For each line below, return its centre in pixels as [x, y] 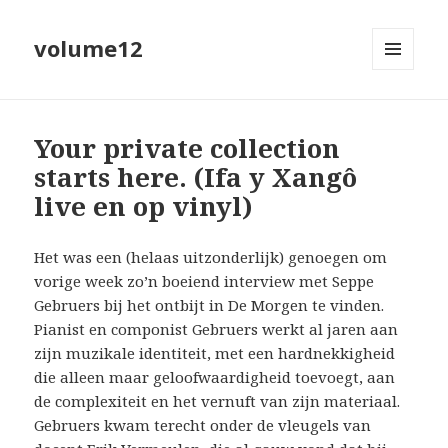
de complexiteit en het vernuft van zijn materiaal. [217, 401]
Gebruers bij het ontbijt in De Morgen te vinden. [209, 305]
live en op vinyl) [144, 206]
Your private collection [187, 148]
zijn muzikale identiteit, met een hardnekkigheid [215, 353]
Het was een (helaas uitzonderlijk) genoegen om [211, 257]
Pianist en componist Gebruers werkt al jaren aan [216, 329]
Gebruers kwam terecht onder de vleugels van [203, 425]
